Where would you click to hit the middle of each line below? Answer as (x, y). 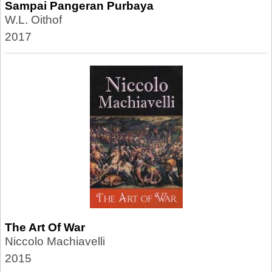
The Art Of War (45, 227)
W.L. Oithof (33, 20)
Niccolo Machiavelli (55, 241)
